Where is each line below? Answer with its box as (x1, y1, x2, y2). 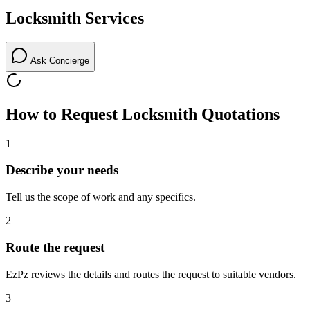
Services (81, 9, 144, 28)
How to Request (6, 104, 122, 123)
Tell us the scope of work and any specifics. (6, 191, 196, 203)
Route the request (6, 239, 104, 255)
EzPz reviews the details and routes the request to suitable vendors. (6, 268, 296, 280)
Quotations (197, 104, 280, 123)
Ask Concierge (28, 55, 89, 66)
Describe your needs (6, 163, 118, 178)
